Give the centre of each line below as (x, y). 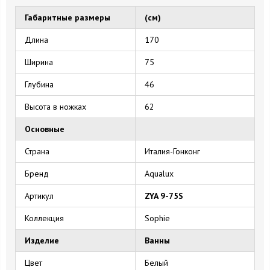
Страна (37, 151)
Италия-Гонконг (172, 151)
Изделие (42, 240)
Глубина (39, 84)
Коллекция (44, 218)
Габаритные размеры (67, 17)
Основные (45, 129)
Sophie (157, 218)
